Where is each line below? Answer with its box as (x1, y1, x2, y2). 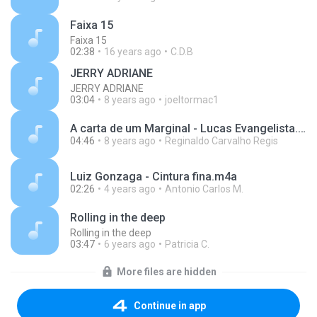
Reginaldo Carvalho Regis (165, 135, 278, 146)
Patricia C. (165, 238, 209, 250)
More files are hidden (116, 266, 217, 277)
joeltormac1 (165, 94, 219, 105)
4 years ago (104, 183, 156, 195)
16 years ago (104, 46, 161, 57)
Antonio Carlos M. (165, 183, 243, 195)
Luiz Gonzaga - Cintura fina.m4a (70, 170, 237, 183)
